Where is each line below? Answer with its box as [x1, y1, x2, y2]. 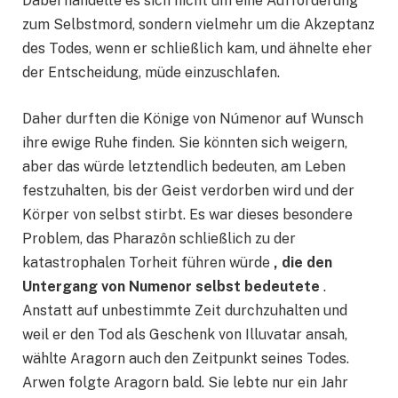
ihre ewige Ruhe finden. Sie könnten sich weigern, [22, 133, 347, 151]
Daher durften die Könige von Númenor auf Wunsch [22, 109, 363, 127]
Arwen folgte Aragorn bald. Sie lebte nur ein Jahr [22, 373, 348, 391]
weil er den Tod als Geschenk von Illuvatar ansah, [22, 325, 347, 343]
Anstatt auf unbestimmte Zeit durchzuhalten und [22, 301, 347, 319]
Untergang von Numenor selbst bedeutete [22, 277, 320, 295]
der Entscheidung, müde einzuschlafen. [22, 64, 280, 82]
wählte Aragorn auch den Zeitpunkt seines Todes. [22, 349, 349, 367]
